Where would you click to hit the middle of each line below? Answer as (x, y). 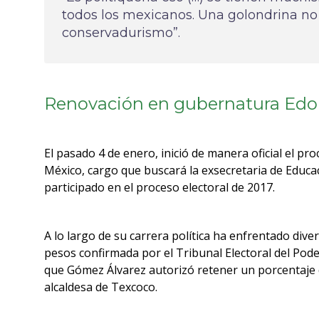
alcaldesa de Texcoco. (101, 287)
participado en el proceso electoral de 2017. (159, 187)
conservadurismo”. (121, 33)
